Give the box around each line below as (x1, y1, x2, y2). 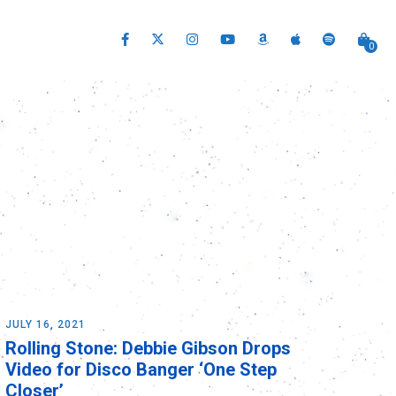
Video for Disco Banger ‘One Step (5, 359, 277, 380)
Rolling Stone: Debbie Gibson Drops (5, 338, 291, 359)
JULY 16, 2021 (5, 318, 86, 331)
